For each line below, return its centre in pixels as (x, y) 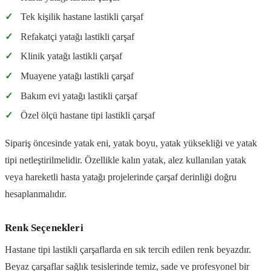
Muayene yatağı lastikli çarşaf (77, 76)
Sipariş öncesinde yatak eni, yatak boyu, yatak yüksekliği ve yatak (131, 143)
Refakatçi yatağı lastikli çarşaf (77, 36)
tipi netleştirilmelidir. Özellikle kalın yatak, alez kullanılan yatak (126, 160)
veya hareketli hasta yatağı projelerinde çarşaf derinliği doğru (121, 177)
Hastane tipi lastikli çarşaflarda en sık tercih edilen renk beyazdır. (128, 250)
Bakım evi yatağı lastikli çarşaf (79, 96)
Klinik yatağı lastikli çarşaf (71, 56)
